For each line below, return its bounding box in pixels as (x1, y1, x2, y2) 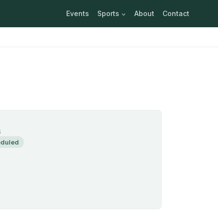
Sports (97, 9, 120, 18)
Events (66, 9, 90, 18)
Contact (162, 9, 189, 18)
